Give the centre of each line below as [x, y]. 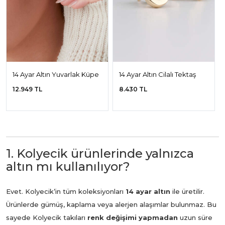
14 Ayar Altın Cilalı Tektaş [157, 74]
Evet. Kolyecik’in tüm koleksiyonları [66, 191]
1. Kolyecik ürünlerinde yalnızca [100, 153]
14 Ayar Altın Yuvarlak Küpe [56, 74]
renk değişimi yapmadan [133, 217]
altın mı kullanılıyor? [68, 166]
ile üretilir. [187, 191]
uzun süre [195, 217]
